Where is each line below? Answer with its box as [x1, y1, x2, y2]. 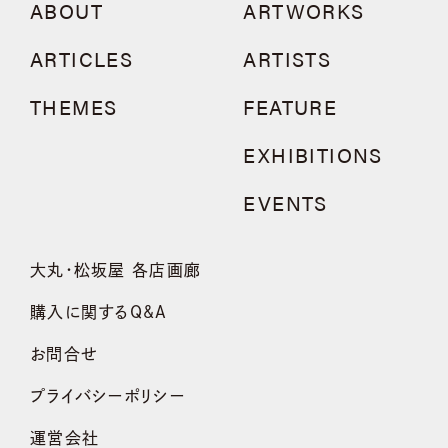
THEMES [30, 92, 118, 121]
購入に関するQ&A [30, 304, 168, 320]
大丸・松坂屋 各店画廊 [30, 262, 202, 278]
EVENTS [243, 188, 328, 217]
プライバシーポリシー [30, 388, 185, 404]
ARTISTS [243, 44, 332, 73]
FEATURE [243, 92, 338, 121]
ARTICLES [30, 44, 134, 73]
